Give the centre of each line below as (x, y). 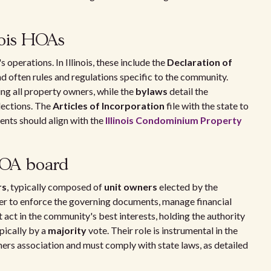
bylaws (152, 91)
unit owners (131, 187)
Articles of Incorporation (109, 106)
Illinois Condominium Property (174, 120)
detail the (188, 91)
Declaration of (200, 62)
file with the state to (207, 106)
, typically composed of (55, 187)
